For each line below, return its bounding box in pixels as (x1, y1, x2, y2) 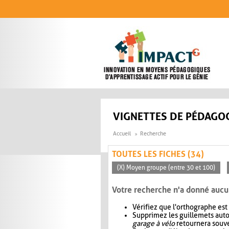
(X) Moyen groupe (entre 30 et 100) (117, 164, 215, 172)
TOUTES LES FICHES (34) (112, 149, 204, 159)
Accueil (113, 130, 131, 138)
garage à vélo (132, 219, 175, 228)
